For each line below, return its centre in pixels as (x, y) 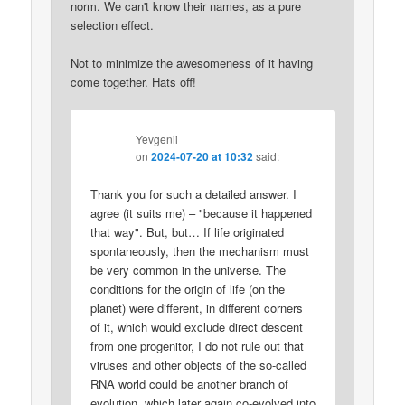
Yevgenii (157, 138)
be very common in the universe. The (188, 269)
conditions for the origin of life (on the (188, 288)
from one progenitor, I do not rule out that (198, 345)
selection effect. (113, 25)
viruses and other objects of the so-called (199, 364)
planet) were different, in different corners (197, 307)
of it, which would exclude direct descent (197, 326)
